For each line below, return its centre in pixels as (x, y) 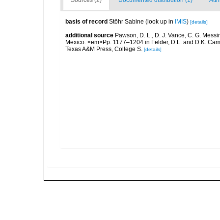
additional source (89, 35)
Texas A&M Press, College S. (104, 49)
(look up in (159, 22)
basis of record (86, 22)
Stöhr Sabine (126, 22)
